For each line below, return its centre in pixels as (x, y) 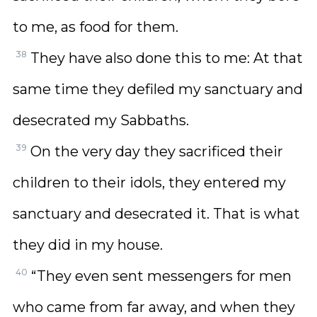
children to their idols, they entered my (149, 183)
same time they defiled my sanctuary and (158, 89)
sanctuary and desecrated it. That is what (156, 214)
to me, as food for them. (96, 27)
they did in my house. (88, 245)
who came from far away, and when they (154, 307)
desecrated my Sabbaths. (101, 120)
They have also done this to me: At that (167, 58)
